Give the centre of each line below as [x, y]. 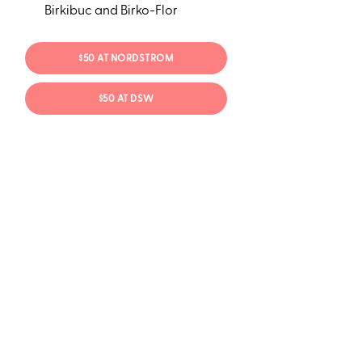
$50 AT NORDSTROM [126, 59]
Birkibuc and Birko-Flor [111, 11]
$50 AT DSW [126, 100]
